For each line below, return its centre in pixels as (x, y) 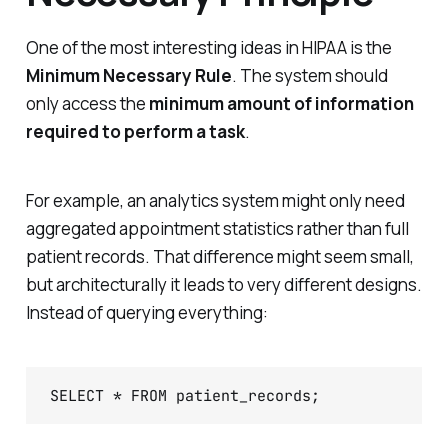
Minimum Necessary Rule (128, 75)
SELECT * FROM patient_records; (184, 396)
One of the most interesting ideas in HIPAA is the (208, 47)
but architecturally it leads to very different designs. (223, 284)
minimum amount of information (281, 103)
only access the (87, 103)
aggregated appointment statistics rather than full (217, 228)
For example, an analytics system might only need (215, 200)
